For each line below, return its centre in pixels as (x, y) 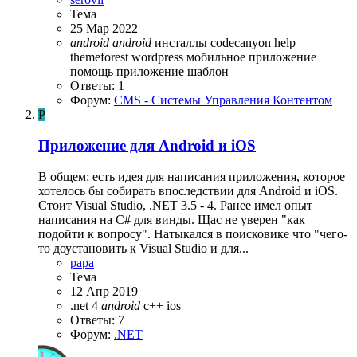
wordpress (159, 57)
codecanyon (242, 43)
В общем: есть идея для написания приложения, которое (192, 176)
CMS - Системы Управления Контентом (223, 100)
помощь (93, 72)
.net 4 (86, 305)
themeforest (101, 57)
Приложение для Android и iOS (147, 146)
